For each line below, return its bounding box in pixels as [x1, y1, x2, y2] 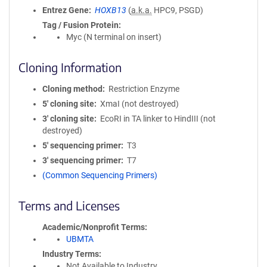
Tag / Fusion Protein [42, 20, 119, 30]
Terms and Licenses [18, 198, 120, 213]
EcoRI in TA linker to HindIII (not [100, 114, 216, 123]
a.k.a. [131, 5, 152, 15]
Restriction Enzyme [108, 84, 179, 94]
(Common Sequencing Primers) [42, 170, 157, 180]
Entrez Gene [42, 5, 89, 15]
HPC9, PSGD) [151, 5, 203, 15]
